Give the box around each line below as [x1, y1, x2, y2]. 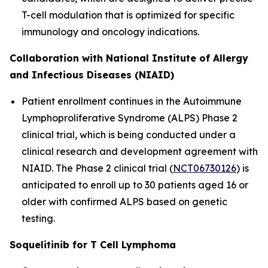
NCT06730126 [173, 162, 236, 174]
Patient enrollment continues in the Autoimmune [22, 95, 242, 107]
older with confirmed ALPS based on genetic [22, 196, 227, 208]
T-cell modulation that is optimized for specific [22, 9, 234, 21]
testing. [22, 212, 55, 224]
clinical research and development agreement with [22, 145, 258, 157]
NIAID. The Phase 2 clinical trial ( [22, 162, 173, 174]
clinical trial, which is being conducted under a [22, 129, 236, 141]
